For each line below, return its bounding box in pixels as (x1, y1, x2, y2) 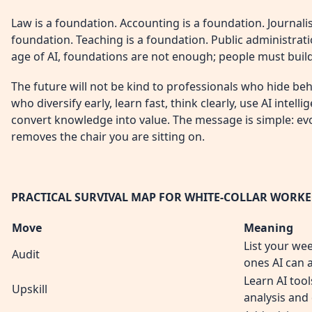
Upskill (12, 281, 47, 297)
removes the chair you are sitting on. (11, 129, 205, 145)
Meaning (244, 219, 293, 235)
